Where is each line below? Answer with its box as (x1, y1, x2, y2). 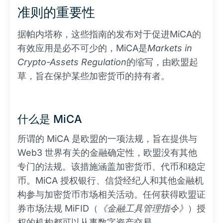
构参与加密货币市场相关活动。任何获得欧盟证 (17, 189, 206, 200)
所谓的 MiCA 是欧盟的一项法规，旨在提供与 (17, 133, 197, 144)
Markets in (147, 43, 192, 53)
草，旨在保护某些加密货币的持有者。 (17, 71, 170, 81)
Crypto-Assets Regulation (17, 57, 126, 67)
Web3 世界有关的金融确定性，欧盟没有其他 (17, 147, 197, 158)
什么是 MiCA (17, 112, 82, 125)
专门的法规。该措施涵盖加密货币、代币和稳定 (17, 161, 206, 172)
